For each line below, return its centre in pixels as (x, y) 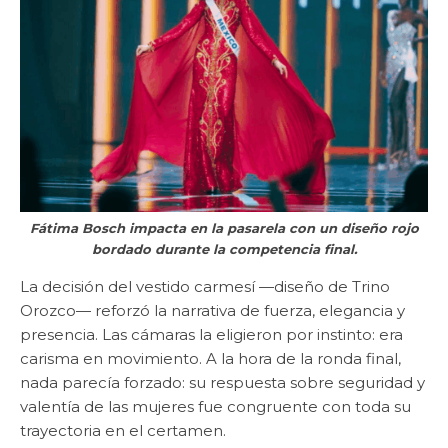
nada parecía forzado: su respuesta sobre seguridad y (222, 383)
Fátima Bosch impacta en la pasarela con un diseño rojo (224, 228)
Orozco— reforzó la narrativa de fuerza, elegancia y (212, 311)
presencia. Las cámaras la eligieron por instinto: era (211, 335)
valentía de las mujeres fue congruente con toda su (215, 407)
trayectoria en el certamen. (123, 431)
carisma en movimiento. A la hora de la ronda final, (210, 359)
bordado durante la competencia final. (224, 249)
